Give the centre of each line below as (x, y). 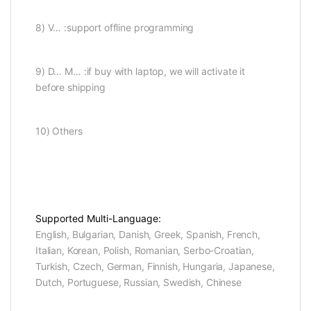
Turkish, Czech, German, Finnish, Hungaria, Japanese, (155, 267)
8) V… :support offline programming (115, 28)
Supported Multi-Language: (98, 219)
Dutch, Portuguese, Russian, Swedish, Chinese (138, 283)
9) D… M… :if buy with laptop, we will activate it (141, 72)
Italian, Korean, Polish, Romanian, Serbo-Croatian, (145, 251)
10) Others (59, 131)
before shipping (70, 87)
